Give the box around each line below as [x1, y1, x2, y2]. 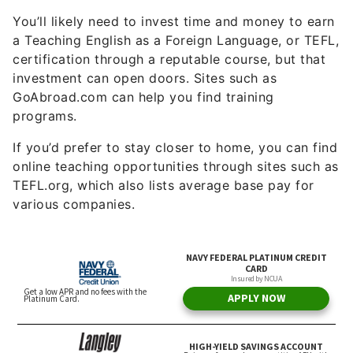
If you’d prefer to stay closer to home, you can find [13, 139, 337, 156]
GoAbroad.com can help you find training [13, 89, 274, 106]
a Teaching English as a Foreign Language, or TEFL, [13, 32, 339, 49]
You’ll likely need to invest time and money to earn [13, 13, 335, 30]
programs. [13, 108, 77, 124]
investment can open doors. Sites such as [13, 70, 277, 87]
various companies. [13, 196, 135, 213]
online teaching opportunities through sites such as [13, 158, 339, 175]
